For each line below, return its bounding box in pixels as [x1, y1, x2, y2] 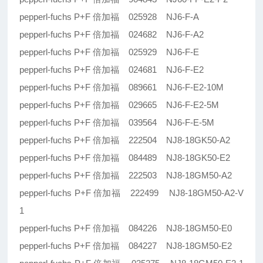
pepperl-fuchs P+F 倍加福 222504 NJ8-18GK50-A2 [19, 135, 231, 146]
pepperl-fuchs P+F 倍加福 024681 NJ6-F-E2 [19, 65, 204, 75]
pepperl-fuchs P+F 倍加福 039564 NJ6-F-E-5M [19, 117, 215, 128]
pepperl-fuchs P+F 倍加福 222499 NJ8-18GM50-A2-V [19, 188, 244, 198]
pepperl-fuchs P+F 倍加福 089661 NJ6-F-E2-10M [19, 82, 224, 93]
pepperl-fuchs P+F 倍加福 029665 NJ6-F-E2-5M [19, 100, 220, 110]
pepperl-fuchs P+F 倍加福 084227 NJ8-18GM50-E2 [19, 241, 232, 251]
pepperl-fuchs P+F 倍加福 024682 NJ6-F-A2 [19, 29, 204, 40]
